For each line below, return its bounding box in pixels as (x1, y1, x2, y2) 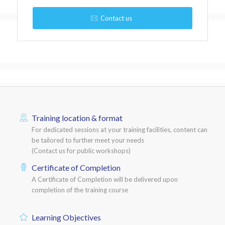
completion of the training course (31, 186, 128, 194)
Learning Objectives (31, 212, 101, 222)
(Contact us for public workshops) (31, 147, 131, 155)
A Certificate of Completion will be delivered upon (31, 175, 178, 184)
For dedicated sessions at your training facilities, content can (31, 126, 207, 134)
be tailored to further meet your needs (31, 136, 144, 145)
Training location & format (31, 113, 123, 123)
